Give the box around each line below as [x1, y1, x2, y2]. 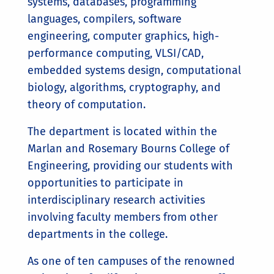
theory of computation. [28, 98, 146, 111]
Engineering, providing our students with [28, 159, 233, 172]
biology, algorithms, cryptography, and [28, 81, 221, 94]
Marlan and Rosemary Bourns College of [28, 142, 229, 155]
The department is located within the [28, 125, 217, 138]
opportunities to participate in [28, 176, 183, 190]
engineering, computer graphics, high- [28, 29, 219, 43]
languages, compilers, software [28, 12, 182, 26]
